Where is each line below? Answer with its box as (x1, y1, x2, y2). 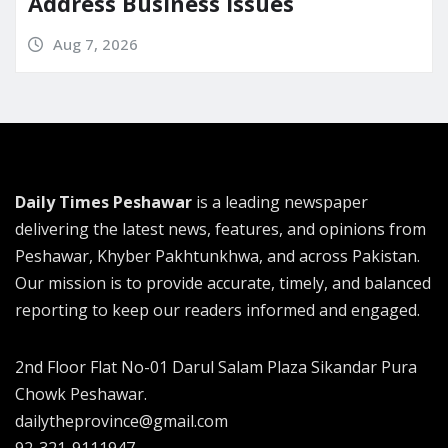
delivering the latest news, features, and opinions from (15, 218, 426, 241)
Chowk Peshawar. (15, 383, 147, 406)
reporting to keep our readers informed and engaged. (15, 299, 420, 322)
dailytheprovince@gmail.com (15, 410, 228, 433)
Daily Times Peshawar (15, 191, 192, 214)
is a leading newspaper (192, 191, 368, 214)
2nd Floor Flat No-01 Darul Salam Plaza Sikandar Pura (15, 356, 417, 379)
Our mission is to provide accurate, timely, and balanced (15, 272, 431, 295)
